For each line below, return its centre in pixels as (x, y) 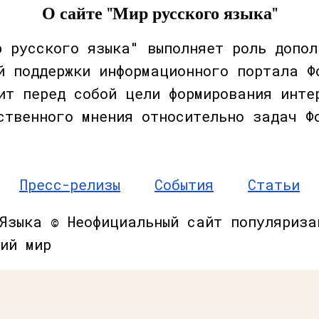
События (184, 184)
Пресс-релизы (70, 184)
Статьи (274, 184)
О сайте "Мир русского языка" (159, 13)
